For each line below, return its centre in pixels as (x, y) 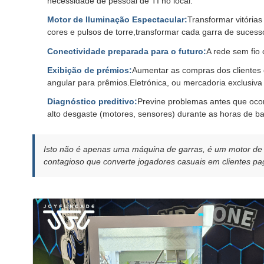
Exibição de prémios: (90, 70)
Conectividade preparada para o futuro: (127, 51)
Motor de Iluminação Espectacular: (117, 20)
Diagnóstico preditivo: (92, 101)
